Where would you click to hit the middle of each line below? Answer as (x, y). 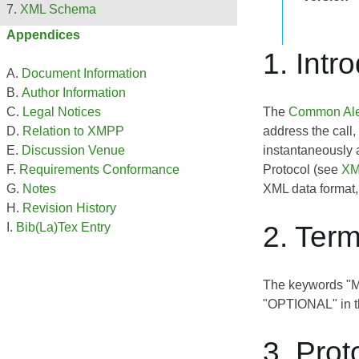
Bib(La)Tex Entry (63, 228)
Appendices (43, 35)
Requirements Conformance (99, 170)
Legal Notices (62, 112)
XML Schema (58, 10)
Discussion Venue (73, 151)
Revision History (69, 208)
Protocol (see (302, 169)
